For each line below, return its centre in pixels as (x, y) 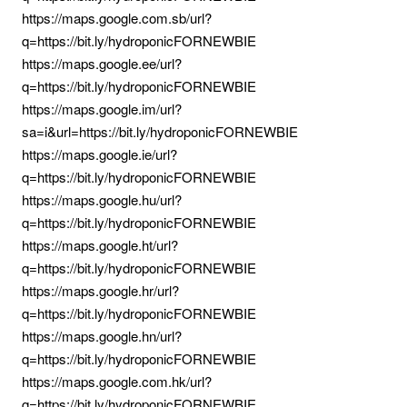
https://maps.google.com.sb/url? (117, 18)
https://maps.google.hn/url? (102, 336)
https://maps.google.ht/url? (100, 245)
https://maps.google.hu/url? (102, 199)
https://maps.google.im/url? (102, 109)
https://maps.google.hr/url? (100, 290)
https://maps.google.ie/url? (99, 154)
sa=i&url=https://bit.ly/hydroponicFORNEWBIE (160, 131)
